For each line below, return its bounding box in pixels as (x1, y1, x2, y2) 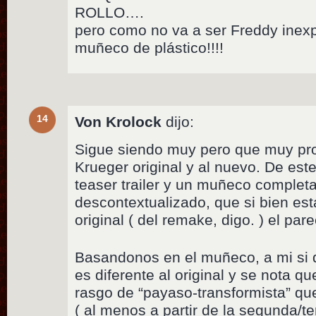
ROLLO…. (75, 4, 145, 21)
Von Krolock (75, 114, 162, 130)
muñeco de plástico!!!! (75, 39, 224, 56)
